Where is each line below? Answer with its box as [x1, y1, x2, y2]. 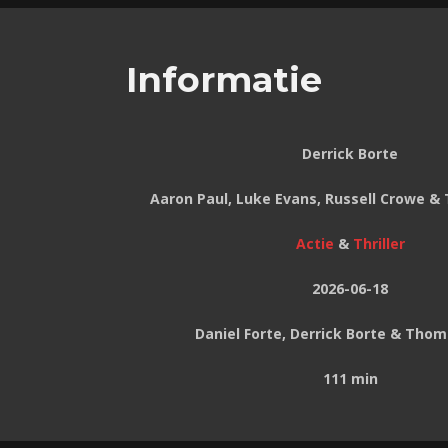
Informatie [126, 58, 322, 102]
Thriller [352, 234, 405, 254]
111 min [322, 369, 378, 389]
